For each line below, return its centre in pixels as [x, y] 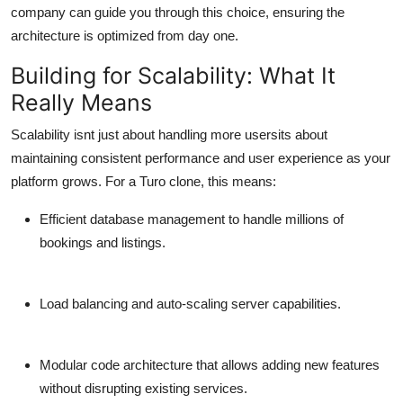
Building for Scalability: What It [173, 76]
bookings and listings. [103, 243]
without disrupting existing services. [143, 389]
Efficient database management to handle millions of [192, 219]
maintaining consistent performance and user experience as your [201, 158]
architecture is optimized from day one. [125, 36]
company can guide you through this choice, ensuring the [178, 13]
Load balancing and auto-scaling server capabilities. [190, 304]
